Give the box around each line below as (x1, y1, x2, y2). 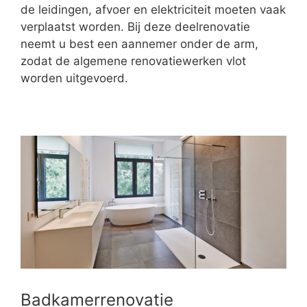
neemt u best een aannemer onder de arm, (21, 37, 258, 51)
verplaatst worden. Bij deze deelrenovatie (21, 20, 250, 34)
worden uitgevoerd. (21, 71, 128, 86)
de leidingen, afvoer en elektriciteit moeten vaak (21, 3, 286, 17)
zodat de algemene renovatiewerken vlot (21, 54, 246, 69)
